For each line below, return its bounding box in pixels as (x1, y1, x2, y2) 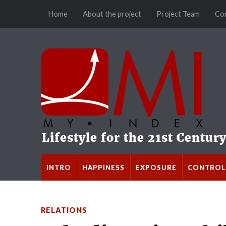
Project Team (156, 10, 200, 18)
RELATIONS (40, 205, 87, 214)
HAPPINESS (82, 163, 125, 172)
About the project (82, 10, 141, 18)
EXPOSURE (135, 163, 177, 172)
